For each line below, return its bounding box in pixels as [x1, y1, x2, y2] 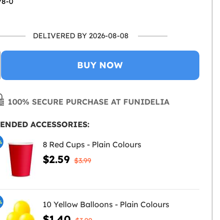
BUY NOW [77, 59, 123, 71]
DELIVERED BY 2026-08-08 [32, 31, 129, 40]
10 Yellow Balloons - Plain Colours [42, 199, 169, 209]
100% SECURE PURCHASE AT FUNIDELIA [5, 97, 170, 107]
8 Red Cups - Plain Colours [42, 139, 141, 149]
